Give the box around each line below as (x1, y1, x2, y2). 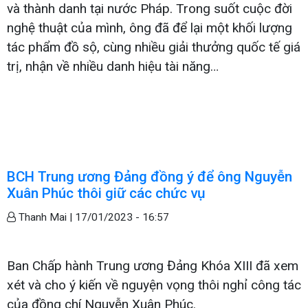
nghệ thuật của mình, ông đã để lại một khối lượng (7, 20, 292, 36)
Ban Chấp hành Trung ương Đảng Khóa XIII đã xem (7, 258, 298, 274)
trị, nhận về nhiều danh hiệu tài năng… (7, 58, 219, 75)
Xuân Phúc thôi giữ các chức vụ (7, 185, 206, 202)
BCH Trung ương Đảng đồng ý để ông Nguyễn (7, 168, 292, 186)
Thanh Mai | (16, 211, 75, 224)
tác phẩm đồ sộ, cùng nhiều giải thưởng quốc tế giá (7, 39, 300, 56)
